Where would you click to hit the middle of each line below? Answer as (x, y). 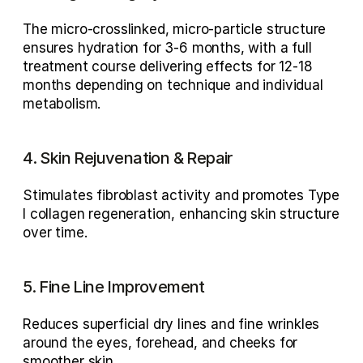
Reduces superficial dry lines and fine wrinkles (171, 324)
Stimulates (60, 195)
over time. (55, 232)
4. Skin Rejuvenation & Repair (128, 158)
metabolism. (62, 103)
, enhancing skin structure (255, 214)
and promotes (259, 195)
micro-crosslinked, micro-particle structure (189, 29)
